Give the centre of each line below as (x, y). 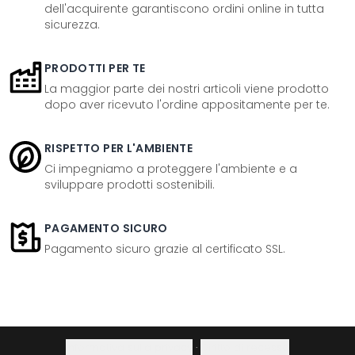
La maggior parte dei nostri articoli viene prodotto (187, 89)
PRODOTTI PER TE (95, 68)
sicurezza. (72, 25)
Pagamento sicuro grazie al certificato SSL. (165, 249)
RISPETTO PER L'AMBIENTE (119, 148)
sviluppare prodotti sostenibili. (130, 185)
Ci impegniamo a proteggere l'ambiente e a (171, 169)
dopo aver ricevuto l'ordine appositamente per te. (187, 105)
